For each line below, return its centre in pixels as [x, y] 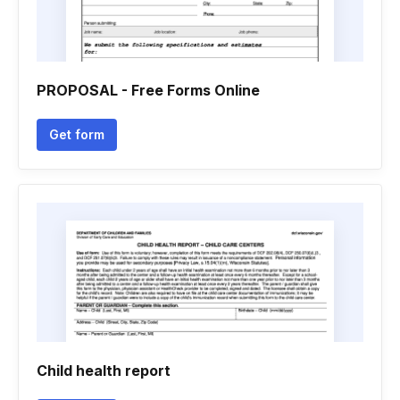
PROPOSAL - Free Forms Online [148, 90]
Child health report [104, 371]
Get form [77, 134]
